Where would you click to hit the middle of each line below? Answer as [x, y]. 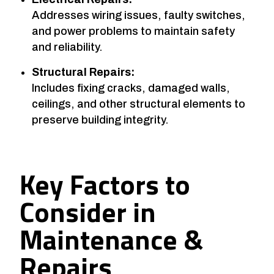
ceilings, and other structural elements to [139, 104]
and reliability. [67, 47]
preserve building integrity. [100, 120]
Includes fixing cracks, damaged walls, [131, 88]
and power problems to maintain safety [133, 31]
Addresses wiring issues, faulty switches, [139, 15]
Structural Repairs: [83, 72]
